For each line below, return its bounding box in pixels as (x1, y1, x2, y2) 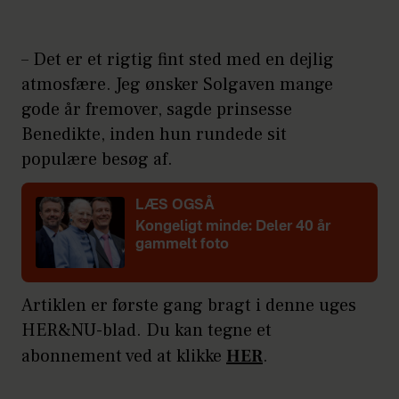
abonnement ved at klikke (21, 345, 226, 369)
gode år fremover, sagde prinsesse (21, 98, 292, 122)
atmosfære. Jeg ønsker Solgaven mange (21, 73, 333, 97)
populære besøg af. (21, 148, 173, 172)
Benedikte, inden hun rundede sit (21, 123, 287, 147)
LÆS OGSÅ (135, 199, 215, 214)
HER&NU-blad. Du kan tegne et (21, 319, 272, 343)
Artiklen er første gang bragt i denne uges (21, 294, 356, 318)
